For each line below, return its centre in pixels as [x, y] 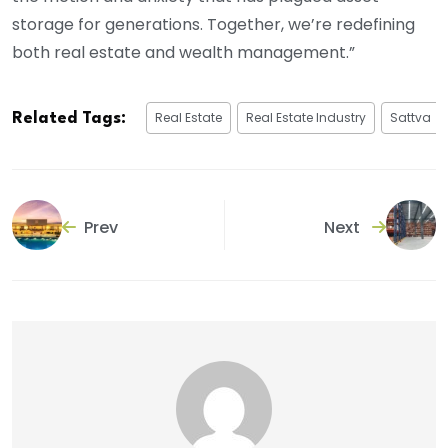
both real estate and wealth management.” [183, 53]
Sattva [410, 118]
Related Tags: [69, 119]
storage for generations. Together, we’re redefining [213, 25]
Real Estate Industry [306, 118]
